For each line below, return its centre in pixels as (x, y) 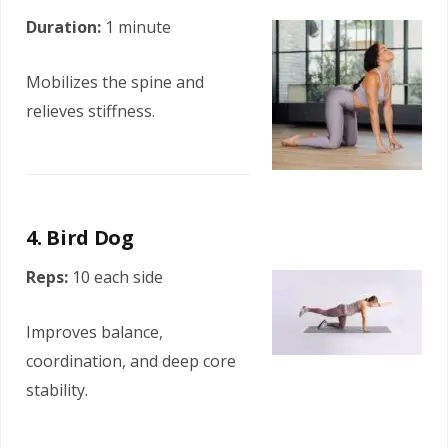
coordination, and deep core (131, 360)
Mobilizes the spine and (115, 82)
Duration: (63, 27)
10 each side (115, 276)
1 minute (136, 27)
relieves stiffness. (90, 111)
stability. (57, 389)
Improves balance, (94, 331)
